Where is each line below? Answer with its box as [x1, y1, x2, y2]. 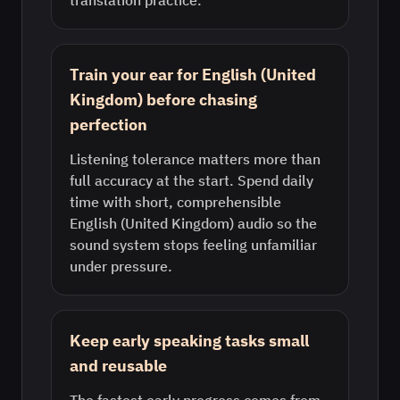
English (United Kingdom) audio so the [70, 214, 317, 232]
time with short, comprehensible [70, 193, 281, 211]
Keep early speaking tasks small [70, 330, 309, 351]
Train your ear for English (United [70, 64, 316, 85]
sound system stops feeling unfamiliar [70, 236, 317, 254]
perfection [70, 114, 147, 135]
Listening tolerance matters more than [70, 150, 321, 168]
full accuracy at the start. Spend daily [70, 171, 313, 189]
